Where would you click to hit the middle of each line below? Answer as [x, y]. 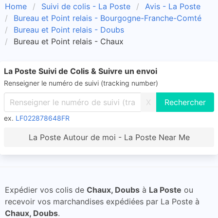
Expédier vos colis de [46, 190]
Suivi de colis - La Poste [86, 6]
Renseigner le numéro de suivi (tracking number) [81, 83]
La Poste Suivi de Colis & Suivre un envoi [81, 71]
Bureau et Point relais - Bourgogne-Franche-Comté [108, 18]
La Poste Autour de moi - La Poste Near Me [109, 137]
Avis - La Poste [173, 6]
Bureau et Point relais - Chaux [69, 41]
